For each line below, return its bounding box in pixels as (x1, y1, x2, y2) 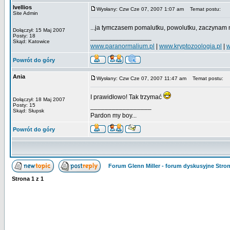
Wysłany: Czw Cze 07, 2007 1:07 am (97, 6, 184, 12)
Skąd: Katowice (13, 39, 50, 44)
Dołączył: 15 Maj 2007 (13, 27, 65, 33)
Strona (12, 176, 31, 182)
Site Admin (13, 10, 38, 16)
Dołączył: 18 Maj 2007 (13, 97, 65, 102)
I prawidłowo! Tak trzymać (90, 93, 163, 101)
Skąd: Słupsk (13, 108, 44, 113)
